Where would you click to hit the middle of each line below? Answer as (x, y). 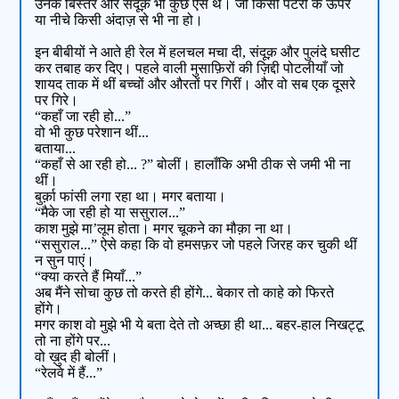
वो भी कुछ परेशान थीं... (92, 133)
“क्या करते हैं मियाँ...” (89, 277)
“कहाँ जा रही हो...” (83, 117)
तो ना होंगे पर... (73, 341)
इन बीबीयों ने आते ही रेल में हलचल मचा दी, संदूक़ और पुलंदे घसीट (198, 53)
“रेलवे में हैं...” (69, 373)
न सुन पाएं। (65, 261)
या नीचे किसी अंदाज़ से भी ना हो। (119, 20)
